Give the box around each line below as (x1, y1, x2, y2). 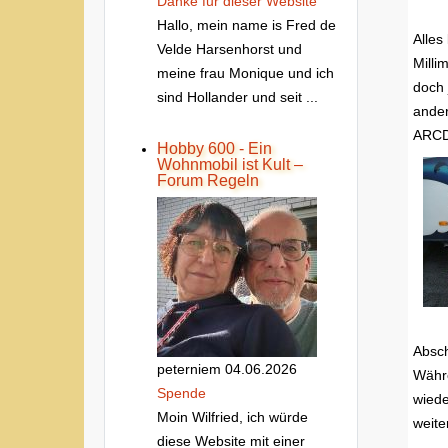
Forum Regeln (157, 172, 259, 189)
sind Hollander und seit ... (157, 89, 318, 105)
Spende (157, 385, 206, 401)
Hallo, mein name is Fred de (157, 17, 336, 33)
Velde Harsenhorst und (157, 41, 302, 57)
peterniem (157, 361, 221, 377)
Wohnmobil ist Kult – (157, 156, 303, 173)
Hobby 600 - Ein (157, 140, 272, 157)
